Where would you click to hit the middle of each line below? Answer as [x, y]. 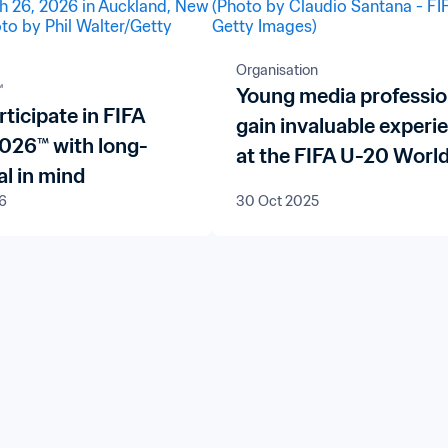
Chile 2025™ [292, 186]
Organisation [276, 70]
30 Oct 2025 [277, 201]
